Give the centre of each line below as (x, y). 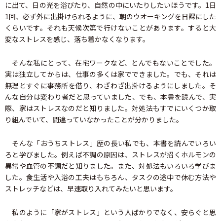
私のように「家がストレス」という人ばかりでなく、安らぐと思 (110, 212)
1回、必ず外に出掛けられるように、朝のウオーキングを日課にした (110, 16)
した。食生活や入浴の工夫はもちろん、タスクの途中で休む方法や (110, 177)
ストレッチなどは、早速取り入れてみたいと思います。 (91, 188)
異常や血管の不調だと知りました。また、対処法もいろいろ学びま (110, 166)
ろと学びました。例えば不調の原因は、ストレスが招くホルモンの (110, 154)
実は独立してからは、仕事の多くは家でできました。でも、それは (110, 74)
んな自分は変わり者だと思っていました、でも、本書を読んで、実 (110, 96)
